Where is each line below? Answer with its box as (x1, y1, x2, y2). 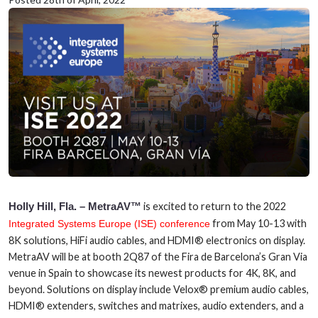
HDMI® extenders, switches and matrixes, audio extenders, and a (9, 300, 304, 312)
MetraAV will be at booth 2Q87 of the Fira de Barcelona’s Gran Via (9, 251, 307, 263)
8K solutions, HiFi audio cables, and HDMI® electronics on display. (9, 234, 305, 247)
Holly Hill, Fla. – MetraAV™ (9, 200, 141, 213)
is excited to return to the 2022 (141, 200, 286, 213)
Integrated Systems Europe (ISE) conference (9, 218, 210, 230)
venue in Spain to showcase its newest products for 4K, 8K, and (9, 267, 296, 280)
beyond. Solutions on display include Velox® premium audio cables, (9, 283, 309, 296)
